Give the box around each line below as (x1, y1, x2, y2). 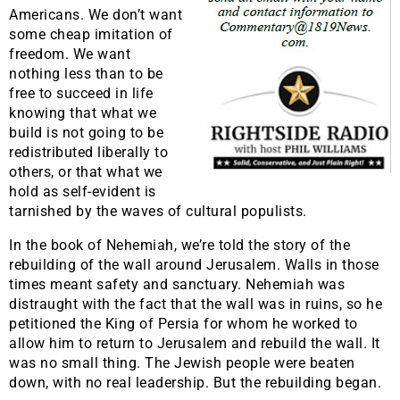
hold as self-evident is (9, 183, 156, 201)
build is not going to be (9, 124, 163, 142)
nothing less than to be (9, 65, 163, 83)
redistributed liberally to (9, 144, 168, 162)
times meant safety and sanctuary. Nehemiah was (9, 276, 345, 294)
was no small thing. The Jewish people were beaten (9, 354, 355, 372)
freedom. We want (9, 46, 130, 63)
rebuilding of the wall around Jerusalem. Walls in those (9, 256, 379, 274)
